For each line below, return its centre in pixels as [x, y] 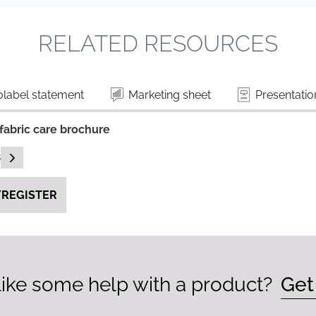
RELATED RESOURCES [158, 43]
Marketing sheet [168, 95]
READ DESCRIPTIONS [56, 157]
